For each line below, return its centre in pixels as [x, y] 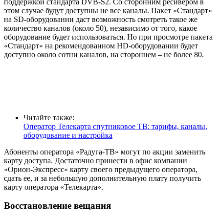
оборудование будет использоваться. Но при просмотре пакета [108, 37]
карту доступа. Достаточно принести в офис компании [96, 160]
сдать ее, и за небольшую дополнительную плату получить [102, 178]
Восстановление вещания [57, 206]
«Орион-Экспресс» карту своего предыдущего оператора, [101, 169]
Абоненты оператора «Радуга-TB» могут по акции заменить [105, 152]
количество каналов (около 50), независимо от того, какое [100, 28]
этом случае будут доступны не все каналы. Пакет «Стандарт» [108, 10]
